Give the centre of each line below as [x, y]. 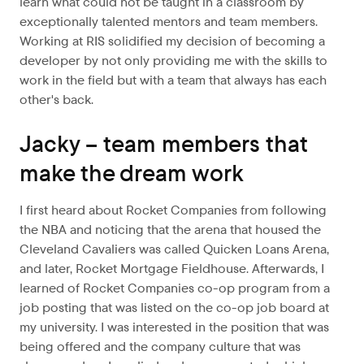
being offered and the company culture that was [160, 347]
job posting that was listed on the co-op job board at [174, 308]
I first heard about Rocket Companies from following [173, 210]
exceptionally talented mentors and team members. [170, 22]
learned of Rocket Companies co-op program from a [175, 288]
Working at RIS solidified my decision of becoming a [172, 41]
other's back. [56, 100]
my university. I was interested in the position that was [174, 327]
